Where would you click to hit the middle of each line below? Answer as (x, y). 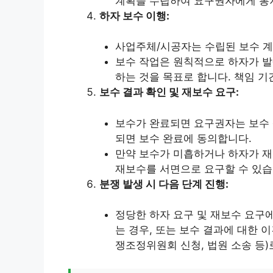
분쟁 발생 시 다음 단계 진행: (164, 184)
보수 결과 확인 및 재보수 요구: (169, 92)
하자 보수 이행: (134, 16)
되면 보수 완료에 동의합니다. (183, 138)
